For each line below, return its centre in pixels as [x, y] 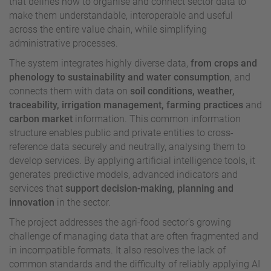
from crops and [224, 63]
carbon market [41, 119]
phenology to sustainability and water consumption [119, 77]
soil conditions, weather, [182, 91]
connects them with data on [70, 91]
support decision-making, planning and [149, 188]
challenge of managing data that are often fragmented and [134, 236]
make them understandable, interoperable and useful [121, 15]
